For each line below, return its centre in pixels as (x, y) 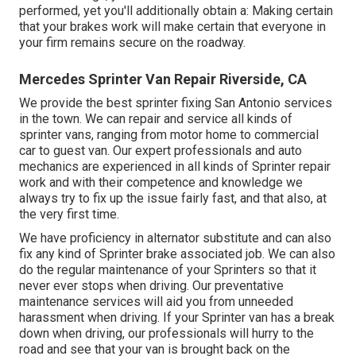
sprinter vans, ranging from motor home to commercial (169, 134)
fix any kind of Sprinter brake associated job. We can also (177, 253)
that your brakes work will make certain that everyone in (172, 26)
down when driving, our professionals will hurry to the (166, 333)
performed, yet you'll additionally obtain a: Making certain (176, 10)
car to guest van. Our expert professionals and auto (161, 150)
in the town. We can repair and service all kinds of (156, 118)
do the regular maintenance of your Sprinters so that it (168, 269)
